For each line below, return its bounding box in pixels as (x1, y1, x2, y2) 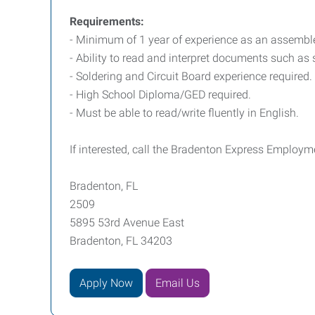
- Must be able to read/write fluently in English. (70, 106, 302, 120)
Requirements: (70, 15, 144, 28)
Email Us (155, 276, 200, 290)
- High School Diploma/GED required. (70, 88, 251, 101)
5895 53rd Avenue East (70, 216, 184, 229)
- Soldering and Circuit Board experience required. (70, 70, 312, 83)
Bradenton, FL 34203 (70, 234, 172, 247)
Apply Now (79, 276, 133, 290)
